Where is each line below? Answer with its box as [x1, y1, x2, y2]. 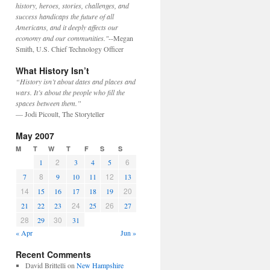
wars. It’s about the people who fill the [16, 87, 125, 97]
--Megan [108, 33, 133, 43]
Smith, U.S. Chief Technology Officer [16, 44, 124, 54]
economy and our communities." [16, 33, 108, 43]
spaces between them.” [16, 98, 81, 108]
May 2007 [16, 130, 54, 142]
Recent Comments [16, 248, 91, 260]
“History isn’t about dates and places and [16, 77, 136, 86]
